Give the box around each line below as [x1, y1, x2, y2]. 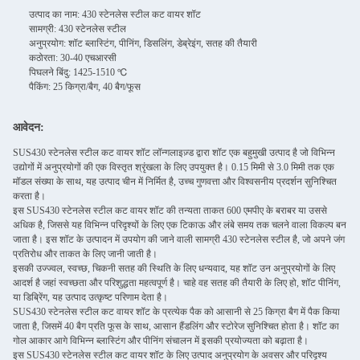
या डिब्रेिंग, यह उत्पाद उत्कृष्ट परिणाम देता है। [13, 292, 168, 304]
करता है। [13, 190, 46, 202]
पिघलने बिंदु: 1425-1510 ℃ [29, 67, 127, 79]
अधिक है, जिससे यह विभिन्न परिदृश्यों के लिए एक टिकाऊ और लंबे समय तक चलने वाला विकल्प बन [13, 219, 346, 231]
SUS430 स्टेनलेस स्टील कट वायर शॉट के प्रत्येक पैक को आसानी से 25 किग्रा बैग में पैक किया [13, 306, 340, 318]
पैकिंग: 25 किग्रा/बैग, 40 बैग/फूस [29, 81, 141, 93]
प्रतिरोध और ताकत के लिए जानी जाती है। [13, 248, 157, 260]
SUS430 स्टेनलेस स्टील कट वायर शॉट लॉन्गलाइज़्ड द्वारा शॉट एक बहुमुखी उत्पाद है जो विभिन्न [13, 147, 335, 159]
